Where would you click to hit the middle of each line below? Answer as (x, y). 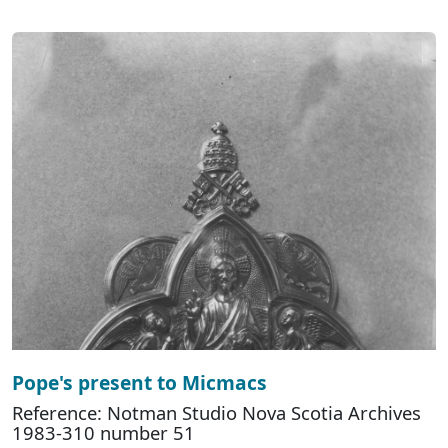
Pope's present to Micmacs (139, 383)
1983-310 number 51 (103, 433)
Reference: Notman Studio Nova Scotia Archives (216, 413)
